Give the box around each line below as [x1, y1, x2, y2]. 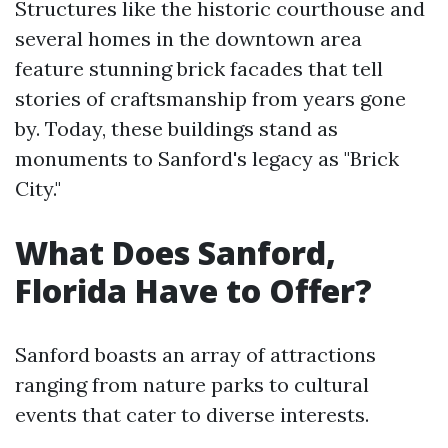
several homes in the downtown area [15, 26, 362, 51]
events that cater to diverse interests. [15, 402, 369, 427]
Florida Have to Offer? [15, 269, 372, 312]
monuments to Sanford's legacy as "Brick [15, 146, 399, 171]
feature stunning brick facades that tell [15, 56, 383, 81]
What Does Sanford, [15, 231, 336, 274]
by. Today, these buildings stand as [15, 116, 338, 141]
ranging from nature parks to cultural [15, 372, 369, 397]
